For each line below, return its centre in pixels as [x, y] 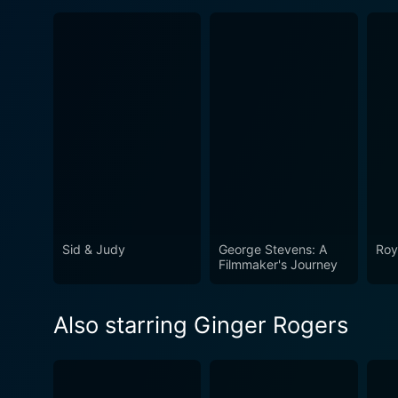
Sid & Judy [94, 249]
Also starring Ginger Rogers [201, 324]
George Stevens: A [274, 249]
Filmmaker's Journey [279, 264]
